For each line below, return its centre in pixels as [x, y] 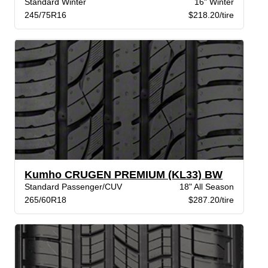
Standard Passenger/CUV [74, 186]
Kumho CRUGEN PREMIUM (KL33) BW [124, 174]
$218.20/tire [211, 15]
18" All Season [206, 186]
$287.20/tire [211, 200]
